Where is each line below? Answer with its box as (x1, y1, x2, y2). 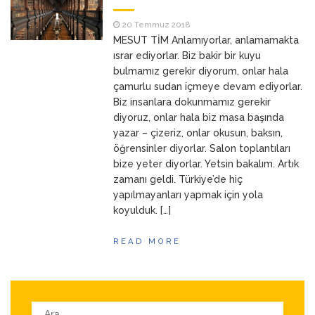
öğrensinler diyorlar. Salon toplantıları (113, 143, 291, 154)
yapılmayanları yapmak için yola (113, 189, 264, 200)
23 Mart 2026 (32, 7, 84, 17)
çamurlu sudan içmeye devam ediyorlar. (113, 81, 303, 92)
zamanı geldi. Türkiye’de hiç (113, 174, 243, 185)
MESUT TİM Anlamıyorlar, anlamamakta (113, 34, 300, 46)
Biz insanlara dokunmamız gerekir (113, 96, 271, 108)
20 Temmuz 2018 (120, 20, 191, 30)
